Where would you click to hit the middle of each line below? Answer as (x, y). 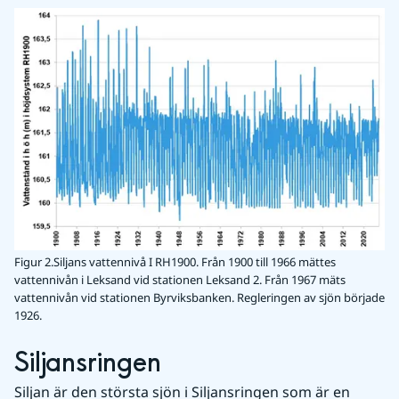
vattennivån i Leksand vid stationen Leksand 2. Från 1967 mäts (180, 280)
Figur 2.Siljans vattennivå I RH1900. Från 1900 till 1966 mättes (175, 262)
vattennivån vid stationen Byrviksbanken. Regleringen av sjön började (199, 298)
